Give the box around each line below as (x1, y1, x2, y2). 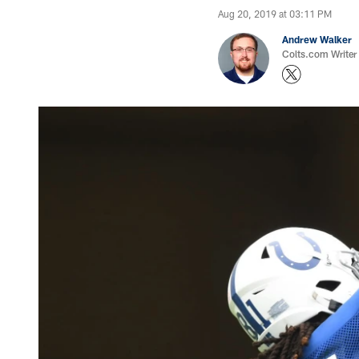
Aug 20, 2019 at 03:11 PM (218, 8, 332, 19)
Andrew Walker (282, 34, 352, 45)
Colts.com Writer (282, 48, 357, 59)
